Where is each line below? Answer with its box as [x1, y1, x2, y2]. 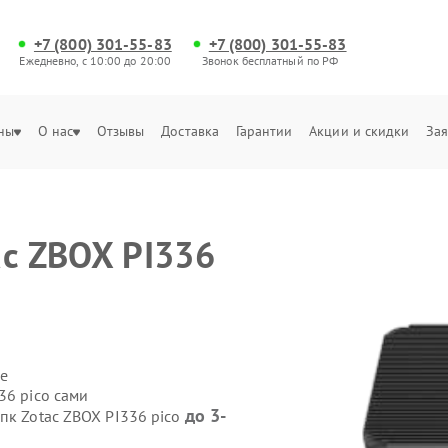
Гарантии [235, 122, 293, 140]
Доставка [161, 122, 220, 140]
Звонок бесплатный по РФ [202, 53, 339, 68]
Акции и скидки [309, 122, 410, 140]
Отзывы [96, 122, 145, 140]
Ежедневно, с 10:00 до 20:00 [19, 53, 172, 68]
